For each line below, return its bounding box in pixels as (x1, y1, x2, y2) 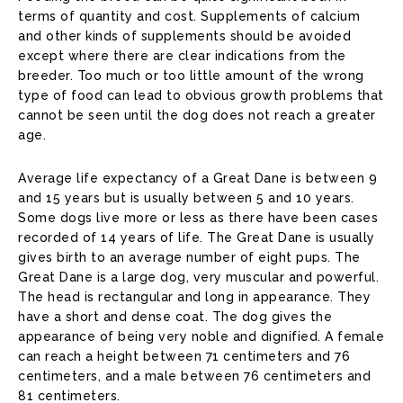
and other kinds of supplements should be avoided (18, 29, 351, 44)
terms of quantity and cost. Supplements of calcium (18, 9, 360, 24)
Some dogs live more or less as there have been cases (18, 210, 378, 226)
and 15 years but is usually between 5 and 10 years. (18, 191, 354, 206)
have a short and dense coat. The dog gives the (18, 309, 332, 325)
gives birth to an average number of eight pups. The (18, 250, 361, 265)
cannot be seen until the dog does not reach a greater (18, 108, 376, 123)
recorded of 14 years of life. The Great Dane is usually (18, 230, 375, 246)
